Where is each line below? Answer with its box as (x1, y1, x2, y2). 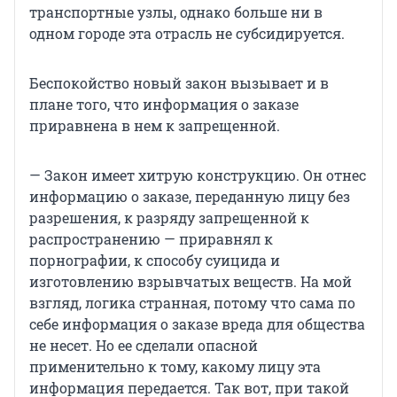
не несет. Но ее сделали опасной (29, 335, 258, 354)
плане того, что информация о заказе (29, 94, 299, 113)
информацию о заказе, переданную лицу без (29, 186, 350, 206)
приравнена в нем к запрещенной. (29, 115, 280, 135)
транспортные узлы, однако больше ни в (29, 2, 323, 21)
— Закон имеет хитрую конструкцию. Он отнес (29, 165, 366, 184)
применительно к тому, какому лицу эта (29, 356, 321, 376)
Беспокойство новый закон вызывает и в (29, 73, 329, 92)
